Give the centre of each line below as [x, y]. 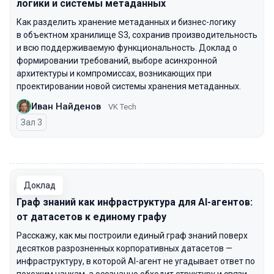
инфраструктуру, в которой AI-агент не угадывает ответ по [136, 261]
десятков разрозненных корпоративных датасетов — [124, 248]
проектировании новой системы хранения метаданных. [129, 86]
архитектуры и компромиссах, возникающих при [114, 73]
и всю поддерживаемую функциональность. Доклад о [127, 48]
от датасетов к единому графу [91, 217]
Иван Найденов [66, 106]
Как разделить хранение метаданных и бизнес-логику [126, 22]
